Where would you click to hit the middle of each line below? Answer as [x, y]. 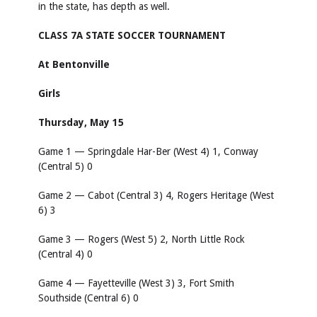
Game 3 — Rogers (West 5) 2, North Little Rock [142, 239]
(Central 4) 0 [65, 254]
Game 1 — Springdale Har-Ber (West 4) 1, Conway [148, 151]
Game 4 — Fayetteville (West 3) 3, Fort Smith [136, 283]
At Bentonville [74, 64]
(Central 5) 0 [65, 166]
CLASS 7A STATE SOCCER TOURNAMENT [132, 35]
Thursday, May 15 [81, 122]
